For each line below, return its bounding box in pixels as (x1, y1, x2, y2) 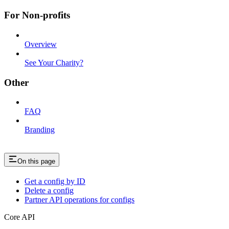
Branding (25, 125, 55, 134)
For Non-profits (4, 10, 70, 21)
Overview (25, 39, 57, 49)
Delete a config (25, 186, 74, 195)
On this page (17, 157, 55, 166)
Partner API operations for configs (25, 195, 134, 204)
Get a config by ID (25, 177, 85, 186)
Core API (4, 213, 35, 222)
